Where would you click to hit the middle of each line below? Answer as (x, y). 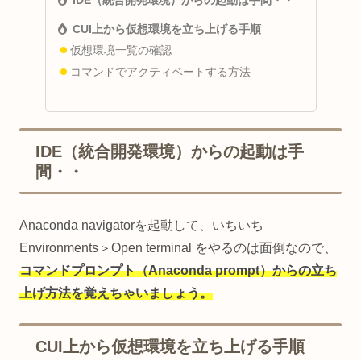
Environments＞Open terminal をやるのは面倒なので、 (178, 248)
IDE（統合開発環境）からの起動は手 (170, 152)
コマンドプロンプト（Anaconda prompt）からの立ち (178, 271)
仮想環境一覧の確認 (121, 51)
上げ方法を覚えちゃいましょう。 (116, 293)
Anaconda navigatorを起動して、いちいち (141, 226)
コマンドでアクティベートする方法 (161, 73)
